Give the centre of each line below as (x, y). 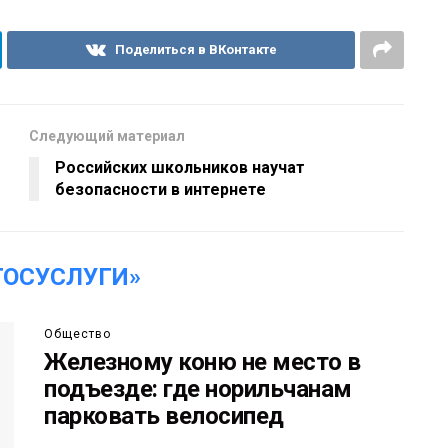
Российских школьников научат (180, 167)
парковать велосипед (164, 415)
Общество (77, 333)
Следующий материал (107, 135)
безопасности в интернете (160, 189)
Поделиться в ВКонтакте (195, 49)
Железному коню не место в (202, 361)
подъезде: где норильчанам (198, 388)
